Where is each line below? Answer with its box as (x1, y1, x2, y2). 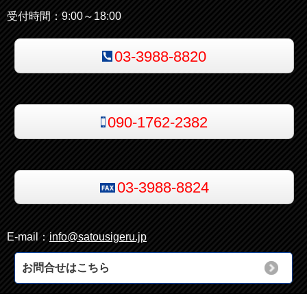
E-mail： (7, 231, 49, 243)
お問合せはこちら (21, 262, 110, 274)
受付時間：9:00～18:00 (7, 10, 121, 23)
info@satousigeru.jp (49, 231, 147, 243)
